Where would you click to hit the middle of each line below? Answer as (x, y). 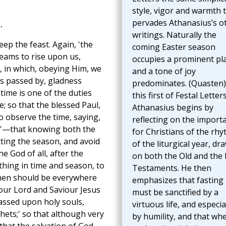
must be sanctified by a (175, 192)
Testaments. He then (172, 168)
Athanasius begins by (173, 108)
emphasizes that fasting (178, 180)
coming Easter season (174, 47)
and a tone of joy (164, 71)
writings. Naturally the (174, 35)
